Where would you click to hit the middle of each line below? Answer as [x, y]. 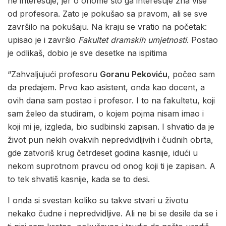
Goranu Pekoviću [134, 74]
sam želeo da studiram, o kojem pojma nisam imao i [106, 114]
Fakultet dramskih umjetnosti [132, 40]
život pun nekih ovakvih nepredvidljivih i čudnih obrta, [110, 140]
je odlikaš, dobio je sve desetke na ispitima [87, 53]
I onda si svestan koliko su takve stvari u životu [98, 201]
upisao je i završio [43, 40]
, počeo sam [191, 74]
